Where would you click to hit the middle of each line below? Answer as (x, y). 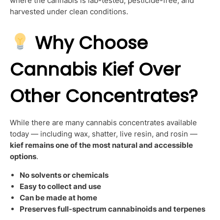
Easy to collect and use (60, 187)
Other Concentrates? (104, 96)
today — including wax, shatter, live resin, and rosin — (104, 134)
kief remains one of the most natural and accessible (101, 145)
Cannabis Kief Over (95, 69)
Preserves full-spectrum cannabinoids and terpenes (112, 209)
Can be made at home (58, 198)
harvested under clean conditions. (69, 11)
